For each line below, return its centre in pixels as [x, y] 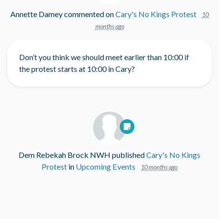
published [128, 155]
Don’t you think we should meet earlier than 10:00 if [104, 57]
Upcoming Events [106, 167]
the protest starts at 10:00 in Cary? [77, 69]
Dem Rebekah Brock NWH [65, 155]
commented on [89, 14]
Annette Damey [36, 14]
